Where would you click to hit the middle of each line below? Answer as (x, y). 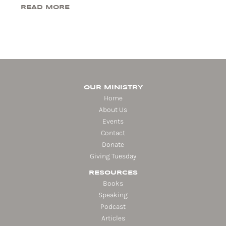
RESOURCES (113, 173)
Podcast (113, 207)
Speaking (113, 195)
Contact (113, 133)
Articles (113, 218)
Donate (113, 145)
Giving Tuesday (113, 156)
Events (113, 122)
